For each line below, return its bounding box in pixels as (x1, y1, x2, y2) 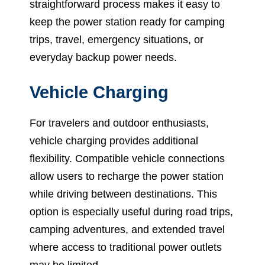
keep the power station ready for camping (30, 16, 225, 28)
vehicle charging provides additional (30, 135, 198, 147)
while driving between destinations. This (30, 188, 217, 201)
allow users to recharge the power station (30, 170, 224, 183)
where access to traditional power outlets (30, 241, 222, 254)
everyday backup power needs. (30, 51, 177, 64)
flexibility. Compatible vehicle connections (30, 153, 225, 165)
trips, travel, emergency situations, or (30, 34, 203, 46)
